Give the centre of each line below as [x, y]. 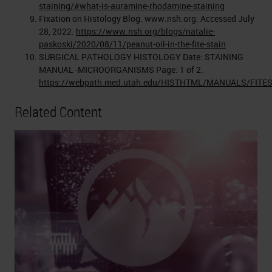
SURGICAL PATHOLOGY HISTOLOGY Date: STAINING [141, 56]
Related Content [58, 111]
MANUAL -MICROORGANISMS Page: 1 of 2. [121, 69]
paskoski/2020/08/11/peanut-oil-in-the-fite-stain [132, 44]
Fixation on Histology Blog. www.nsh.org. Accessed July [147, 18]
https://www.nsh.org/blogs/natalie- [145, 31]
